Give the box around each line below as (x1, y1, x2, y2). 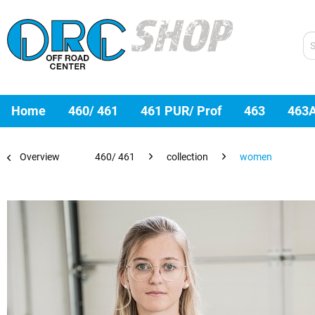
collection (167, 151, 208, 162)
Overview (20, 151, 60, 162)
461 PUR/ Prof (141, 103, 221, 118)
